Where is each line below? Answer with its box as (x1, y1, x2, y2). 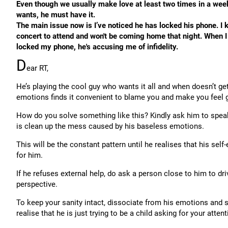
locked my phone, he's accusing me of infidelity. (16, 42, 178, 51)
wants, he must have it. (16, 10, 95, 19)
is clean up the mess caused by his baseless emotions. (16, 121, 204, 131)
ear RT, (26, 63, 48, 73)
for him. (16, 150, 43, 160)
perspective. (16, 179, 58, 189)
